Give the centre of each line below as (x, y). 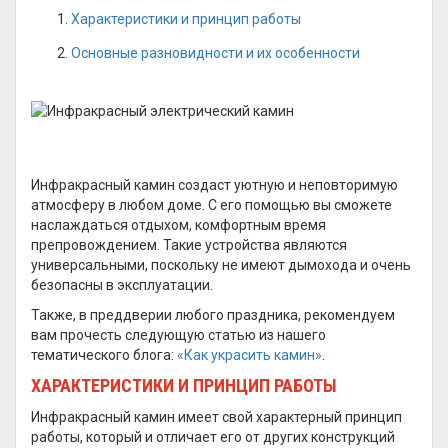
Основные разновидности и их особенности (215, 53)
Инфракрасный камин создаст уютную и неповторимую (214, 185)
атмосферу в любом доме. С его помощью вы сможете (211, 205)
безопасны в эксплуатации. (122, 285)
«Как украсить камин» (249, 355)
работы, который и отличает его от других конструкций (213, 437)
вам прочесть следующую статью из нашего (178, 335)
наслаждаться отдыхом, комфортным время (178, 225)
